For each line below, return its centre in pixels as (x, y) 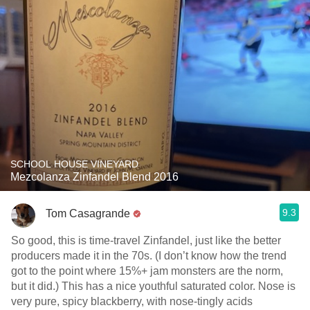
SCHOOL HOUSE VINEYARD (74, 164)
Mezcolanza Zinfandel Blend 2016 (94, 177)
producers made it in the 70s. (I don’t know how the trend (149, 256)
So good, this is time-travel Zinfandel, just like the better (146, 240)
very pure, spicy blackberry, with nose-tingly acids (132, 301)
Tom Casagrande (88, 213)
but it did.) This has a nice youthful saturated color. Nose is (153, 286)
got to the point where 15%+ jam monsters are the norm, (147, 271)
